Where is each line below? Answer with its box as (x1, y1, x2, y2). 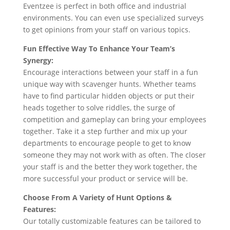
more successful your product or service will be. (23, 174, 188, 183)
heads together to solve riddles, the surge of (23, 103, 175, 112)
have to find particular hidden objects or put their (23, 91, 195, 101)
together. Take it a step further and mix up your (23, 126, 187, 136)
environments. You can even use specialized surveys (23, 13, 204, 23)
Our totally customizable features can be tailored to (23, 216, 201, 226)
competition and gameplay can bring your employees (23, 114, 206, 124)
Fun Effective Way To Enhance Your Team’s (23, 44, 175, 53)
